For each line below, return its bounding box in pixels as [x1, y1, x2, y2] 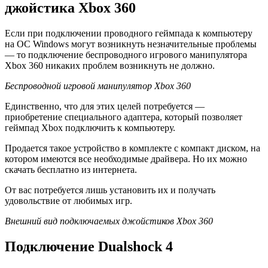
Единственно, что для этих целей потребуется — [5, 101, 205, 112]
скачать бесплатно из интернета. [5, 165, 137, 175]
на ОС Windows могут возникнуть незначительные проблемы [5, 39, 257, 50]
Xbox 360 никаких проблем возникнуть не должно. [5, 60, 215, 71]
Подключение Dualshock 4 [5, 239, 173, 255]
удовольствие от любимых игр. [5, 196, 132, 206]
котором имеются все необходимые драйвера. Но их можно [5, 154, 247, 165]
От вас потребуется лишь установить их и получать [5, 185, 215, 196]
